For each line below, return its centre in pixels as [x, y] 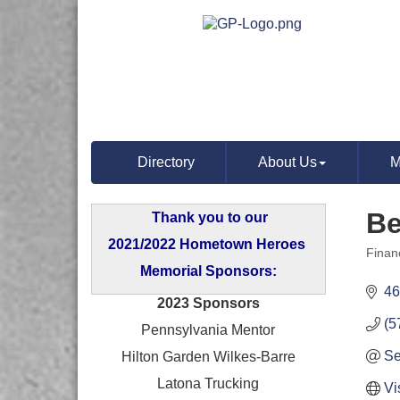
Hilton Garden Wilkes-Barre [208, 357]
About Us [288, 162]
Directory [166, 162]
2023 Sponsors [208, 303]
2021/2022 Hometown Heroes [208, 244]
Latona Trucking [208, 383]
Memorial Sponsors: [208, 271]
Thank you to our [210, 217]
